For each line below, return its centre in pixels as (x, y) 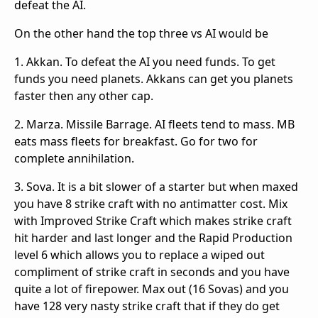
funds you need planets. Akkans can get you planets (154, 78)
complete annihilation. (74, 158)
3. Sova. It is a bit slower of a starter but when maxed (156, 186)
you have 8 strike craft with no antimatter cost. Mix (151, 203)
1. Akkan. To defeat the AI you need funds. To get (145, 61)
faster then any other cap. (84, 95)
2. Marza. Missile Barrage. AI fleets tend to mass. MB (154, 124)
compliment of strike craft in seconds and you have (152, 272)
